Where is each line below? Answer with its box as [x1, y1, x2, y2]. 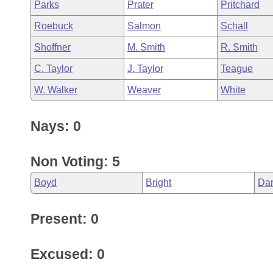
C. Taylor [34, 63, 73, 74]
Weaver [127, 85, 161, 95]
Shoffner [34, 42, 71, 52]
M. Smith [127, 42, 165, 52]
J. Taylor [127, 63, 163, 74]
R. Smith [220, 42, 258, 52]
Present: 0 [30, 211, 99, 227]
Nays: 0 [30, 118, 81, 134]
